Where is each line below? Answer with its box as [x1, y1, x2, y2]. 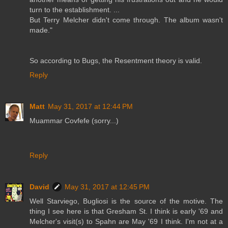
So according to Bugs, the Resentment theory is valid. [30, 56, 202, 65]
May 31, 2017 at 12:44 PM [48, 102, 133, 110]
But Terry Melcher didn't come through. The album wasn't [30, 15, 223, 24]
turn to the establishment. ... [30, 5, 120, 14]
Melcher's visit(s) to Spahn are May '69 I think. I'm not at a [30, 217, 223, 225]
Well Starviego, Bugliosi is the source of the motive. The [30, 196, 223, 205]
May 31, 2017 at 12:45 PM [65, 182, 150, 191]
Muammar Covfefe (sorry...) [30, 116, 119, 125]
